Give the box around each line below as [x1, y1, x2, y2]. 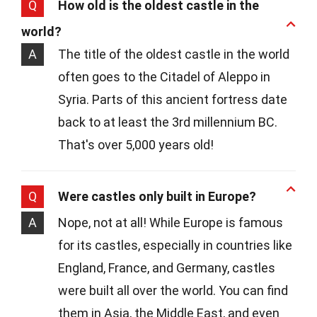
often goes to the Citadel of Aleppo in [58, 69, 270, 84]
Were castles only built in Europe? [58, 188, 256, 204]
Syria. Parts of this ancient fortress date [58, 91, 287, 107]
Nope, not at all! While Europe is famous [58, 214, 283, 230]
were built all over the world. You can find [58, 282, 288, 298]
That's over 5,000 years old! [58, 137, 214, 152]
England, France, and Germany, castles [58, 260, 275, 275]
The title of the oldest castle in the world [58, 46, 289, 62]
